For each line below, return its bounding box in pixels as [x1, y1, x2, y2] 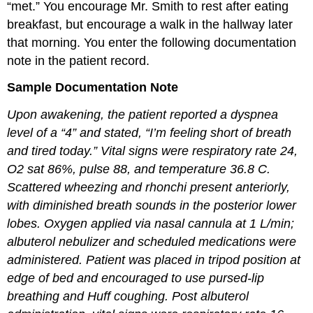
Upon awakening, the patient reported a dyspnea [7, 108, 279, 122]
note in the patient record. [7, 53, 150, 68]
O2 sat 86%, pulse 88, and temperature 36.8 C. [7, 162, 271, 177]
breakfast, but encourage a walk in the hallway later [7, 17, 293, 31]
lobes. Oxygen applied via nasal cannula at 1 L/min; [7, 217, 295, 231]
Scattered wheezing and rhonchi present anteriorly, [7, 180, 291, 195]
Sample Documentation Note [7, 80, 179, 95]
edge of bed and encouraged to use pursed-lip [7, 271, 265, 286]
